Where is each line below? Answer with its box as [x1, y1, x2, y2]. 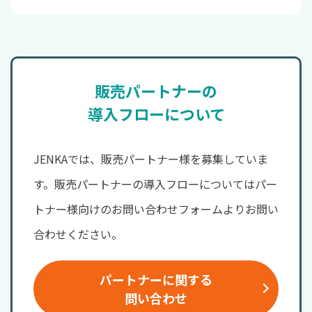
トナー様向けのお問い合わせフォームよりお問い [33, 201, 279, 218]
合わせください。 [33, 226, 123, 243]
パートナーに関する [100, 270, 212, 289]
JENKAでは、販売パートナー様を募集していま [33, 150, 268, 168]
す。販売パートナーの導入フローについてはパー [33, 175, 277, 193]
